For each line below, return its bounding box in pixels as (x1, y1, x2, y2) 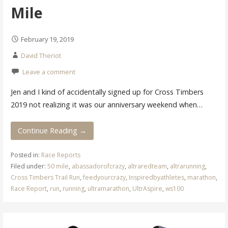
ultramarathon (87, 184, 129, 193)
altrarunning (169, 162, 205, 171)
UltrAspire (132, 184, 162, 193)
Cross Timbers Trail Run (10, 173, 80, 182)
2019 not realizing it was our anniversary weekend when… (10, 99, 203, 109)
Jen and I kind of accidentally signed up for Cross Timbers (10, 87, 204, 97)
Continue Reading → (18, 126, 87, 136)
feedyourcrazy (82, 173, 126, 182)
